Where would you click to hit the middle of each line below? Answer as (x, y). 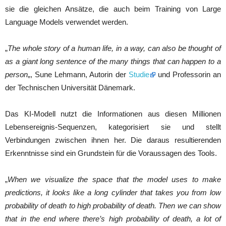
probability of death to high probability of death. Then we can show (113, 206)
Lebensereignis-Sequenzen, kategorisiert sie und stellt (113, 127)
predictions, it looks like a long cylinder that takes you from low (113, 193)
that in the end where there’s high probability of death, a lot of (113, 219)
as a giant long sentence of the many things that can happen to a (113, 62)
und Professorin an (188, 75)
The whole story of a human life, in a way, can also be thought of (114, 48)
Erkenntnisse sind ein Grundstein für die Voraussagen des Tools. (111, 153)
